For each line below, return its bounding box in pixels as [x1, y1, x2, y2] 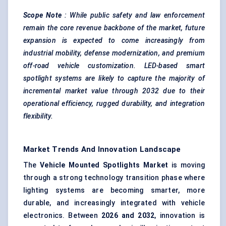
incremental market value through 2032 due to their [23, 87, 205, 95]
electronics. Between [23, 211, 101, 220]
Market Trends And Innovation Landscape [23, 145, 181, 154]
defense [84, 49, 110, 58]
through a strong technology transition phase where [23, 174, 205, 182]
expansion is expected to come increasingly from [23, 36, 205, 45]
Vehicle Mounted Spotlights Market [40, 161, 168, 169]
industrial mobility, [23, 49, 82, 58]
